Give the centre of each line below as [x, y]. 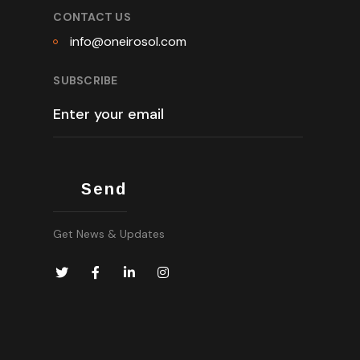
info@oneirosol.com [129, 41]
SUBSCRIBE [86, 80]
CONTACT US [92, 16]
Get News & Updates [109, 233]
